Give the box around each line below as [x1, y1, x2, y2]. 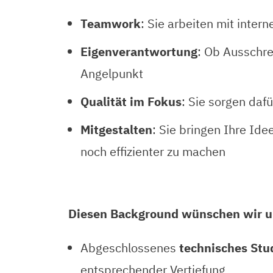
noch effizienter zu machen [80, 143, 225, 160]
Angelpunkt [80, 65, 143, 82]
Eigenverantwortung [80, 43, 197, 60]
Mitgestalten [80, 121, 152, 138]
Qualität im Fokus [80, 93, 182, 110]
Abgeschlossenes [80, 239, 179, 256]
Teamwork [80, 15, 141, 32]
